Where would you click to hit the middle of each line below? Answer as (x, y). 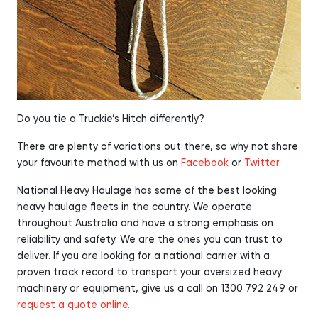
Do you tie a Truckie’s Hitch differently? (111, 119)
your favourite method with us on (99, 163)
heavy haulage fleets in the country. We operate (135, 207)
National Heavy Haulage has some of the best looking (147, 191)
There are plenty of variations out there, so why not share (158, 147)
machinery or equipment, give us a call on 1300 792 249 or (158, 289)
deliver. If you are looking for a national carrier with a (143, 256)
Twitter (262, 163)
